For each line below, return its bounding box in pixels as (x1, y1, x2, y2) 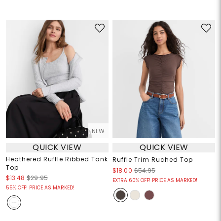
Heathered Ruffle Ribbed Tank (5, 154, 108, 163)
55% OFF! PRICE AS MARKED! (5, 184, 74, 191)
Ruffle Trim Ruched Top (112, 155, 193, 164)
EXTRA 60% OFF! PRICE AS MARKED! (112, 176, 197, 184)
